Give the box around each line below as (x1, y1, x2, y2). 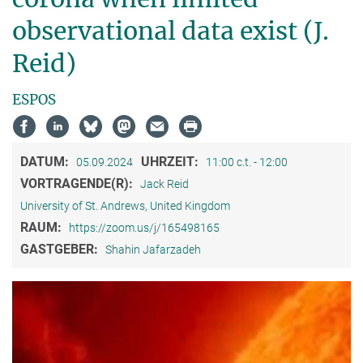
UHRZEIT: (141, 154, 202, 170)
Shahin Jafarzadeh (105, 243, 201, 257)
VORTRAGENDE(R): (20, 176, 136, 192)
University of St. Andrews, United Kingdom (20, 199, 230, 213)
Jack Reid (140, 177, 189, 191)
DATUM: (20, 154, 72, 170)
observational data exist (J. (12, 15, 329, 47)
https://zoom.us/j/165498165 (69, 221, 220, 235)
